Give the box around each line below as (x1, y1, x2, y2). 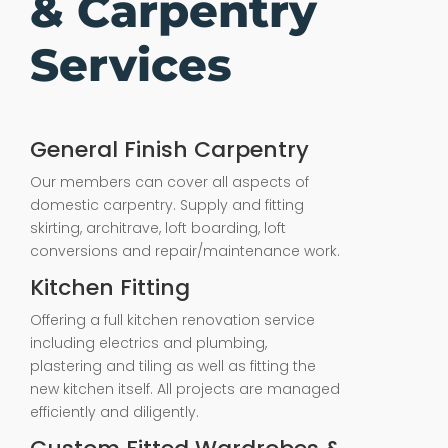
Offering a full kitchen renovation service (30, 310, 315, 330)
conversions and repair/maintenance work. (30, 241, 340, 261)
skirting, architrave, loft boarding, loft (30, 218, 286, 238)
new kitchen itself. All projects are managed (30, 379, 340, 399)
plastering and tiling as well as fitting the (30, 356, 316, 376)
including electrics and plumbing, (30, 333, 267, 353)
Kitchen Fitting (30, 272, 190, 303)
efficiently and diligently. (30, 402, 199, 422)
